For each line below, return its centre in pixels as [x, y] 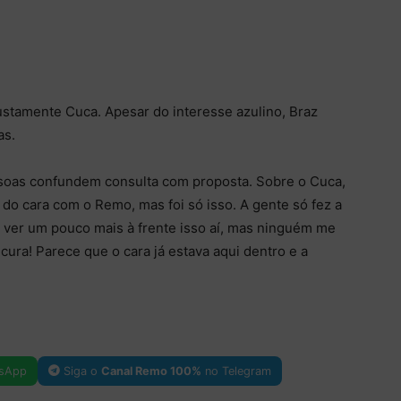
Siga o [80, 371]
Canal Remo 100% [151, 371]
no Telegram [236, 371]
